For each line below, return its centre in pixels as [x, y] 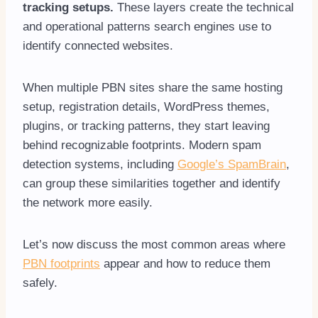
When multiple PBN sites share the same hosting [153, 88]
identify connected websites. [98, 46]
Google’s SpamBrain [232, 165]
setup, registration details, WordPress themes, [146, 107]
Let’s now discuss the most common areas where [154, 245]
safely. [40, 283]
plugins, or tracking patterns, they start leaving [146, 126]
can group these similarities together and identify [152, 184]
